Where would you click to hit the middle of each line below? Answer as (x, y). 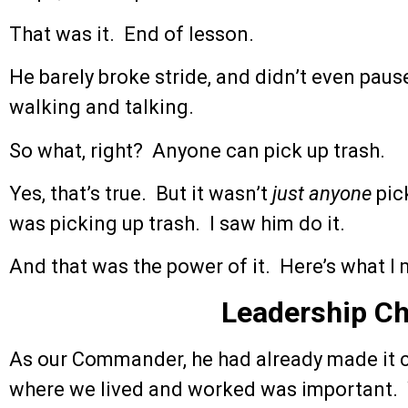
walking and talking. (102, 107)
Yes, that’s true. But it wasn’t (141, 193)
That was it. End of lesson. (132, 34)
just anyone (322, 193)
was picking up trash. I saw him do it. (177, 223)
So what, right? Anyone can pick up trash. (197, 150)
